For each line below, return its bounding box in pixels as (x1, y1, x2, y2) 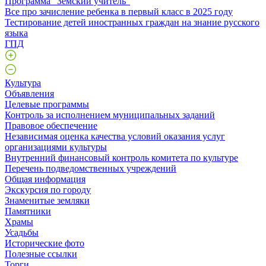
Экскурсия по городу (5, 184, 91, 195)
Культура (5, 77, 41, 88)
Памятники (5, 205, 51, 216)
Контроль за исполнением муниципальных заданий (5, 109, 215, 120)
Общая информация (5, 173, 85, 184)
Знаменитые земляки (5, 195, 90, 205)
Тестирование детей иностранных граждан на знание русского (5, 17, 259, 27)
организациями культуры (5, 141, 107, 152)
